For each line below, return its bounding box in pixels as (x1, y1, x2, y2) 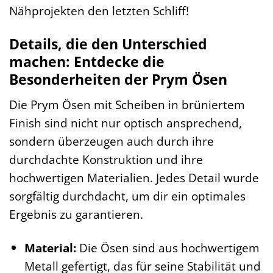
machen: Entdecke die (9, 52, 165, 72)
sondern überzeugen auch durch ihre (9, 132, 214, 149)
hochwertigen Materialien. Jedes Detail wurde (9, 169, 259, 186)
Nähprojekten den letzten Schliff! (9, 2, 189, 19)
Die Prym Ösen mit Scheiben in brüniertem (9, 96, 245, 113)
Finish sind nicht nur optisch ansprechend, (9, 114, 242, 131)
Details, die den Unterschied (9, 34, 207, 54)
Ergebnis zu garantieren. (9, 205, 143, 222)
